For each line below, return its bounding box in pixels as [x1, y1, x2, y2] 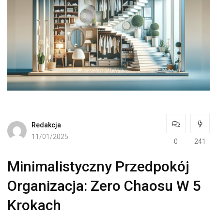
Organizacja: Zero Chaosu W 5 [7, 177, 201, 195]
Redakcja [31, 121, 61, 129]
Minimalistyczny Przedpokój [7, 158, 189, 175]
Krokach [7, 197, 61, 214]
